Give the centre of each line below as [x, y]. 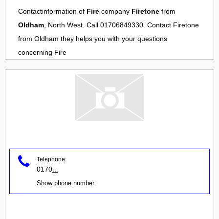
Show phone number [66, 183]
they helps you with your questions [113, 39]
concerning [36, 53]
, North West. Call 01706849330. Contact [109, 25]
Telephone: [52, 159]
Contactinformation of [52, 11]
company [115, 11]
